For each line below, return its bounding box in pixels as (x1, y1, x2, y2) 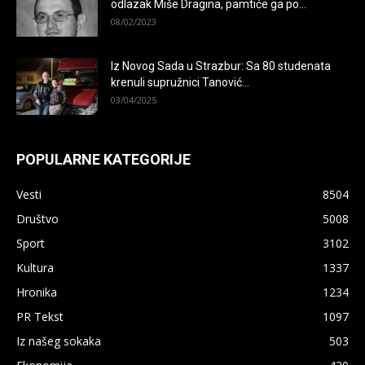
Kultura (16, 260, 54, 276)
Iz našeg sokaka (16, 333, 101, 350)
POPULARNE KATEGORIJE (16, 151, 191, 169)
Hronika (16, 284, 57, 301)
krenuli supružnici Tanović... (111, 76, 249, 90)
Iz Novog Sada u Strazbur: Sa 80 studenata (111, 59, 331, 73)
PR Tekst (16, 309, 64, 325)
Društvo (16, 211, 59, 227)
